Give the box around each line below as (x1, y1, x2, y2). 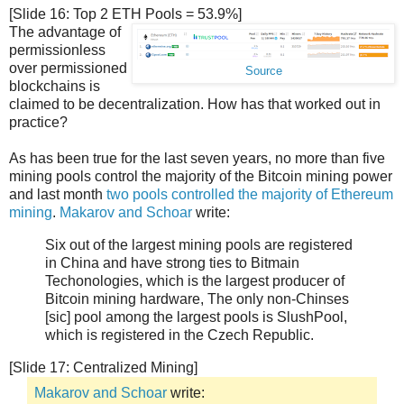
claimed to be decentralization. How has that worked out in (9, 96, 381, 113)
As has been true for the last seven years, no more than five (9, 151, 385, 167)
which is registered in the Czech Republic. (45, 327, 314, 344)
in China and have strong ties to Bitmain (45, 255, 299, 271)
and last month (9, 187, 106, 203)
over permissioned (9, 60, 127, 77)
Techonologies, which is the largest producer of (45, 273, 344, 289)
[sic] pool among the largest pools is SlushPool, (45, 309, 347, 326)
